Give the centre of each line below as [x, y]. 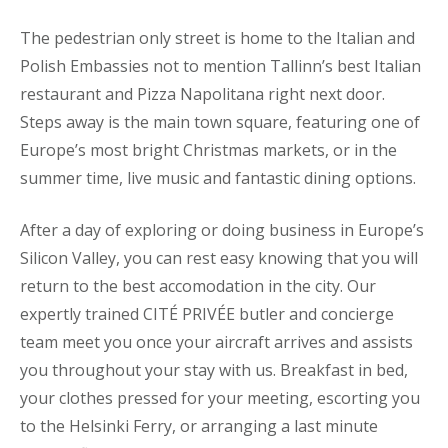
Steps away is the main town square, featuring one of [220, 121]
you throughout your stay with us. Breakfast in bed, [214, 369]
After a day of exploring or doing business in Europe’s [222, 229]
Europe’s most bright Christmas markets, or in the [208, 149]
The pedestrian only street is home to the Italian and [217, 37]
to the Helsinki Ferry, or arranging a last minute [199, 425]
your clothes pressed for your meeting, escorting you [220, 397]
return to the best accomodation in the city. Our [198, 285]
